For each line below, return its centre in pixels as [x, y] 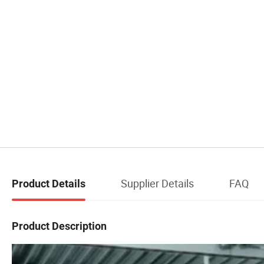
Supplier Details [157, 183]
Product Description [59, 226]
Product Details [49, 183]
